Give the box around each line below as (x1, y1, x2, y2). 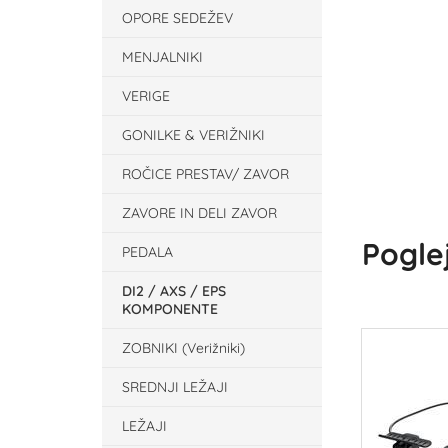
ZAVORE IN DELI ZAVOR (122, 204, 277, 222)
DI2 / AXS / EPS (122, 282, 226, 300)
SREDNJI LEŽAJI (122, 378, 228, 396)
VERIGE (122, 87, 170, 105)
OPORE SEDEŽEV (122, 9, 233, 27)
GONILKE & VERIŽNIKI (122, 126, 265, 144)
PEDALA (122, 243, 173, 261)
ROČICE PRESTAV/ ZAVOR (122, 165, 289, 183)
